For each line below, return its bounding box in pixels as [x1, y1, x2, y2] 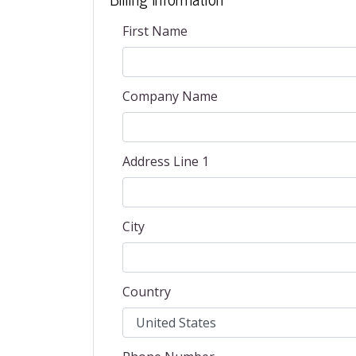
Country [122, 283, 171, 300]
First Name [122, 22, 188, 40]
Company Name [122, 87, 218, 105]
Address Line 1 [122, 153, 209, 170]
